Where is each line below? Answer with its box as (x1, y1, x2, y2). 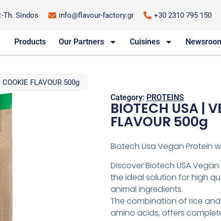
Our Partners (58, 37, 104, 46)
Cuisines (129, 37, 160, 46)
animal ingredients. (110, 183, 183, 195)
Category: (110, 93, 147, 102)
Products (14, 37, 46, 46)
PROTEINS (147, 93, 184, 102)
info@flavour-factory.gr (58, 11, 134, 20)
